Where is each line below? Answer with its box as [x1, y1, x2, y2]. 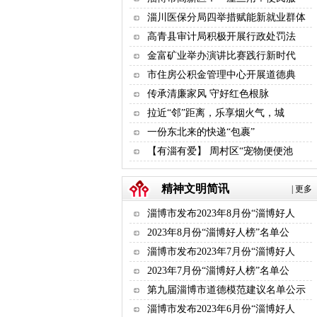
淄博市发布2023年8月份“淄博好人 [147, 208, 295, 219]
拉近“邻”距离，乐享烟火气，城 [147, 108, 284, 118]
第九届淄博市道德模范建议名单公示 [147, 284, 306, 295]
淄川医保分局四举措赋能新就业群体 [147, 12, 306, 23]
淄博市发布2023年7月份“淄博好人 [147, 246, 295, 257]
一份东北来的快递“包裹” [147, 127, 255, 137]
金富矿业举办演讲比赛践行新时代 [147, 50, 296, 61]
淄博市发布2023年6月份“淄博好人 [147, 304, 295, 314]
